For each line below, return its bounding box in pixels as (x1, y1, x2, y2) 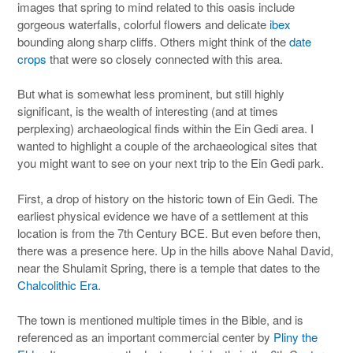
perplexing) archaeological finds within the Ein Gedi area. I (17, 120, 314, 136)
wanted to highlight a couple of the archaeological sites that (17, 137, 317, 154)
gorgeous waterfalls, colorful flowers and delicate (17, 15, 269, 32)
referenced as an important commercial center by (17, 329, 273, 345)
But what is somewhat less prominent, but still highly (17, 85, 284, 102)
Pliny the (273, 329, 318, 345)
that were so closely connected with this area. (46, 50, 283, 67)
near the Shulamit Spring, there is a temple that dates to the (17, 258, 320, 276)
